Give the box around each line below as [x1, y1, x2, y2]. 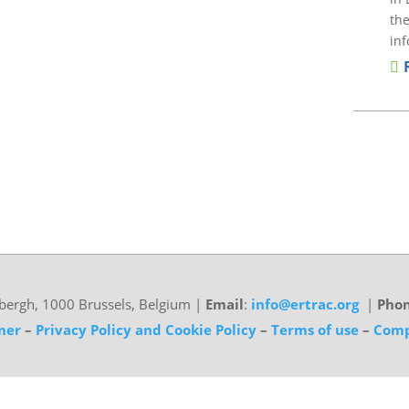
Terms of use [270, 320, 362, 339]
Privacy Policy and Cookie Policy [35, 320, 257, 339]
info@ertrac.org [250, 294, 359, 313]
